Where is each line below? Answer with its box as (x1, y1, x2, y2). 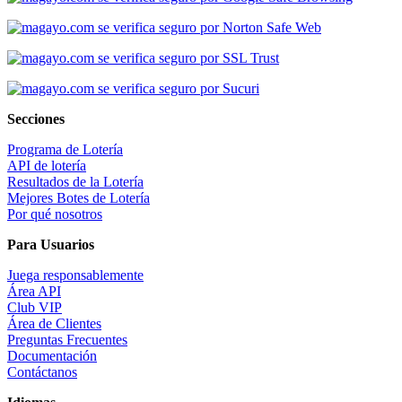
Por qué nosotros (7, 205, 102, 222)
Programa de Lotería (7, 141, 123, 157)
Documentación (7, 347, 97, 363)
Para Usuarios (7, 236, 94, 252)
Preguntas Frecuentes (7, 331, 127, 347)
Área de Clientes (7, 315, 101, 331)
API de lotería (7, 157, 86, 173)
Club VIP (7, 299, 62, 315)
